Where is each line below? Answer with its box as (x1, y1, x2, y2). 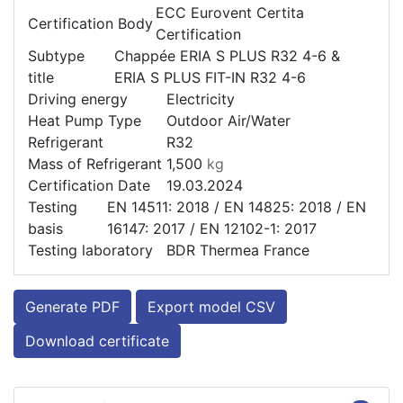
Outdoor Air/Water (166, 112, 291, 130)
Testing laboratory (28, 241, 153, 259)
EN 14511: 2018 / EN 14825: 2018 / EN (106, 198, 366, 216)
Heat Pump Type (28, 112, 141, 130)
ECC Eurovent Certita (156, 4, 305, 22)
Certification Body (28, 14, 153, 32)
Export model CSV (148, 298, 275, 316)
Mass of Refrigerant (28, 155, 162, 173)
